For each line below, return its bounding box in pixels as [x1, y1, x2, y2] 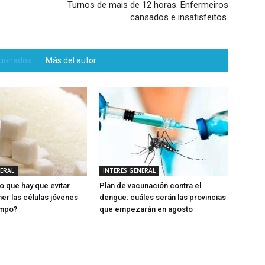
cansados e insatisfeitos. [130, 12, 228, 22]
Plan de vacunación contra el [99, 181, 201, 190]
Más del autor [46, 56, 96, 65]
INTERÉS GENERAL [103, 166, 156, 174]
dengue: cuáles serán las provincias [99, 193, 226, 202]
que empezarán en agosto [99, 205, 193, 214]
